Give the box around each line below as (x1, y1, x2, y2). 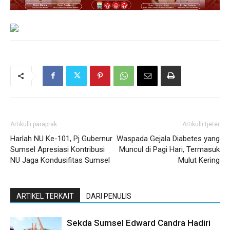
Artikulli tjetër (182, 120, 220, 128)
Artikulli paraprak (10, 120, 57, 128)
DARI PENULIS (86, 191, 131, 200)
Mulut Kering (178, 155, 220, 165)
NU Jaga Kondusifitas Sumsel (10, 155, 110, 165)
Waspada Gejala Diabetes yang (117, 133, 220, 143)
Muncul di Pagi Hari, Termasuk (119, 144, 220, 154)
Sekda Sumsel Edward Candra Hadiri (67, 217, 210, 228)
